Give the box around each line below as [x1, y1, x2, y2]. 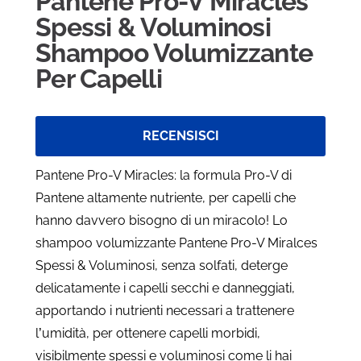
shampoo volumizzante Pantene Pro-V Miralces [35, 235, 317, 251]
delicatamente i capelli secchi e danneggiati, [35, 280, 295, 296]
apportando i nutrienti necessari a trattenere [35, 303, 294, 318]
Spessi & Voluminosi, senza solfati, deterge [35, 258, 288, 273]
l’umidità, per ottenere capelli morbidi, [35, 326, 260, 341]
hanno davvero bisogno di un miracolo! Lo [35, 213, 288, 228]
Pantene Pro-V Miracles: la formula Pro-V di [35, 168, 292, 183]
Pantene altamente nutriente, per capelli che [35, 190, 296, 205]
